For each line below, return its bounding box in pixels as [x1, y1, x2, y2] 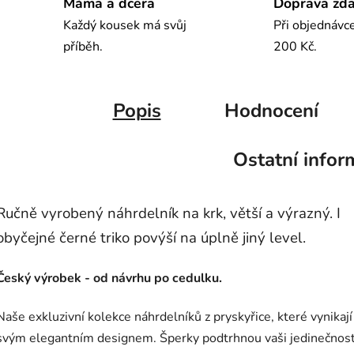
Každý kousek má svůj [63, 16, 186, 34]
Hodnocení [224, 97, 318, 123]
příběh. [63, 37, 103, 55]
